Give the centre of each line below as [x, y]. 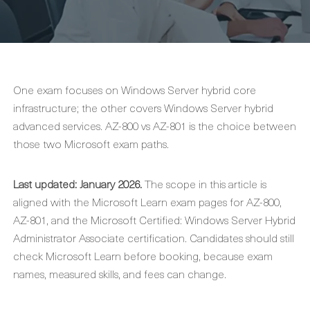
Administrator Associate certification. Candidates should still [154, 237]
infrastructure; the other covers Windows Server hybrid [143, 107]
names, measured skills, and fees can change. [120, 273]
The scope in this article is [204, 183]
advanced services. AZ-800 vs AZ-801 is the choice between [155, 125]
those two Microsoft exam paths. [91, 143]
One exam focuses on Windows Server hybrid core [135, 89]
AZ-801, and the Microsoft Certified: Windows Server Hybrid [154, 219]
